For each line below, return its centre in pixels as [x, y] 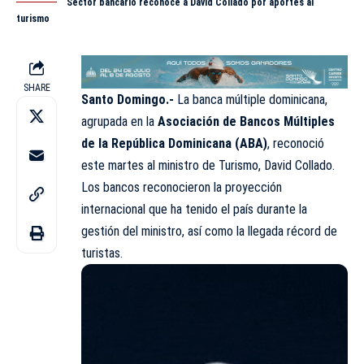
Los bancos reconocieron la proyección [182, 187]
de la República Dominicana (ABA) [174, 143]
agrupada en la [118, 121]
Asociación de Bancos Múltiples [246, 121]
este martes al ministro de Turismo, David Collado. [208, 165]
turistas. [102, 253]
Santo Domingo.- [128, 99]
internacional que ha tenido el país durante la [194, 209]
